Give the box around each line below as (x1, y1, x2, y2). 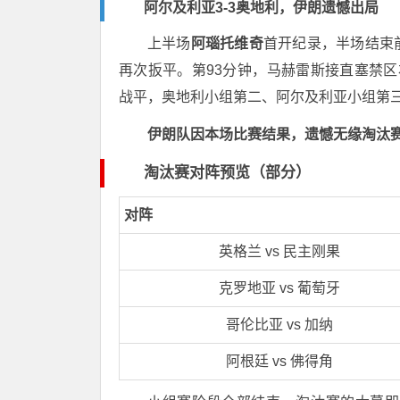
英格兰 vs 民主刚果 (219, 244, 340, 260)
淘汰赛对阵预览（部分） (144, 164, 311, 182)
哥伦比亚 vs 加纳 (226, 317, 333, 333)
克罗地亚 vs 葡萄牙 (219, 280, 340, 296)
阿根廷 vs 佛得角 (226, 354, 333, 370)
